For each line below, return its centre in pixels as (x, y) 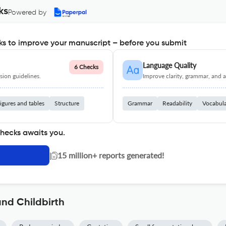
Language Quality (169, 65)
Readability (177, 103)
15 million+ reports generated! (111, 155)
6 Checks (86, 67)
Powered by (27, 13)
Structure (67, 103)
